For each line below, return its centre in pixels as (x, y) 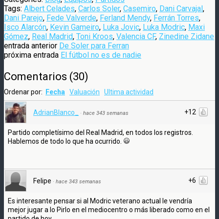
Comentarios (35, 76)
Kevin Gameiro (75, 27)
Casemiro (140, 8)
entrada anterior (32, 45)
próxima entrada (32, 55)
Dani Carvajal (181, 8)
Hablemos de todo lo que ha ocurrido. (66, 141)
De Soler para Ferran (94, 45)
